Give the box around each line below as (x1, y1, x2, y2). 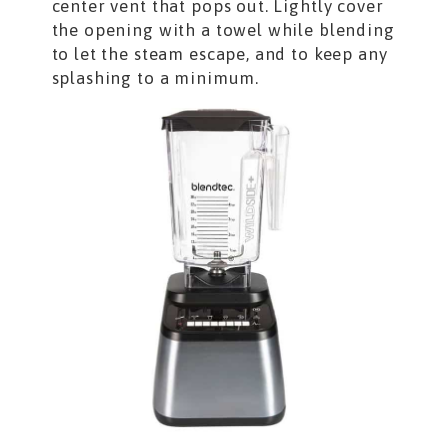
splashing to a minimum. (51, 67, 260, 88)
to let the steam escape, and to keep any (51, 43, 388, 64)
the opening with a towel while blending (51, 19, 395, 40)
